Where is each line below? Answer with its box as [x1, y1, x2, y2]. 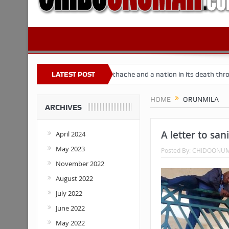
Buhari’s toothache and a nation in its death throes [40, 70, 204, 78]
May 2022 [55, 218, 85, 227]
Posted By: [161, 146, 192, 155]
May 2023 [55, 144, 85, 153]
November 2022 [55, 159, 104, 168]
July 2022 [55, 189, 82, 198]
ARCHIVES [44, 103, 82, 112]
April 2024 [55, 129, 85, 139]
